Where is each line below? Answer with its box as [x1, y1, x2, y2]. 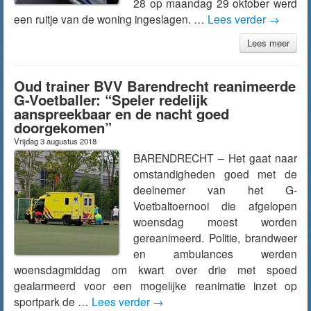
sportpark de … [14, 294, 92, 309]
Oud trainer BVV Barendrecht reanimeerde [14, 76, 296, 96]
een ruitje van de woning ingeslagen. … [14, 11, 208, 26]
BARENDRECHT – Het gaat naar [133, 150, 297, 165]
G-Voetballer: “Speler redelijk [14, 90, 208, 110]
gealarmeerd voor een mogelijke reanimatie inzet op [14, 278, 297, 293]
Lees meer [247, 36, 289, 49]
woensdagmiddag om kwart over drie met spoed [14, 262, 297, 277]
